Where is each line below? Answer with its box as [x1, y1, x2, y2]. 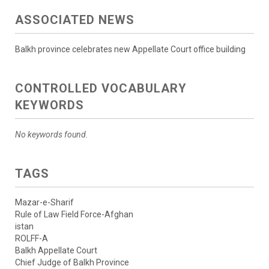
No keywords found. [15, 130, 88, 139]
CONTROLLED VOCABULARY [15, 81, 187, 95]
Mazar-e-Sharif [15, 198, 74, 207]
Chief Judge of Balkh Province [15, 258, 129, 267]
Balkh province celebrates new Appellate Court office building [15, 44, 246, 54]
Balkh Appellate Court [15, 246, 97, 255]
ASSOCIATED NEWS [15, 13, 134, 27]
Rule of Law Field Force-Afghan [15, 210, 133, 219]
